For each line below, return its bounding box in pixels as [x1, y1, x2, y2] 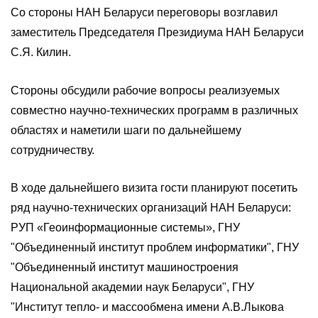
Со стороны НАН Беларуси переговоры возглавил [11, 6, 278, 18]
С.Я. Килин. [11, 46, 71, 58]
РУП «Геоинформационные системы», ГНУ [11, 221, 240, 234]
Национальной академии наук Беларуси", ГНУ [11, 281, 254, 294]
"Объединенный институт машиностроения [11, 261, 238, 274]
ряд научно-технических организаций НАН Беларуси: [11, 202, 291, 214]
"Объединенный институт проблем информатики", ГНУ [11, 241, 299, 254]
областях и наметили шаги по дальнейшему [11, 124, 241, 136]
